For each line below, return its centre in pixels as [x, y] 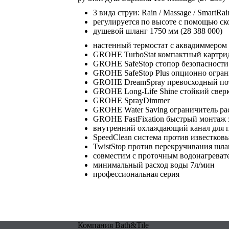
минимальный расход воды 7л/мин [154, 165]
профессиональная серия [136, 174]
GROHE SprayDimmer [131, 100]
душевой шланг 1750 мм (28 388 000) [158, 31]
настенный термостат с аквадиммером [160, 45]
